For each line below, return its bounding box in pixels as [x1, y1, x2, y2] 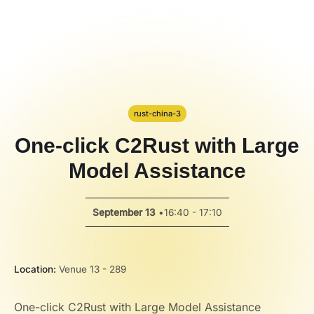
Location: [14, 264, 56, 275]
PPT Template [19, 24, 93, 39]
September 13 [92, 207, 156, 218]
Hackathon [27, 11, 85, 25]
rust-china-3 [133, 109, 181, 118]
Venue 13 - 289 [56, 264, 126, 275]
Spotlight [32, 58, 80, 73]
